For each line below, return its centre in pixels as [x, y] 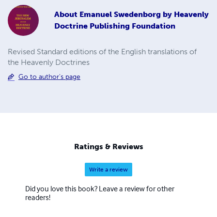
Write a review [108, 169]
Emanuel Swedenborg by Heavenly [144, 15]
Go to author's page [49, 77]
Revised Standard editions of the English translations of [102, 51]
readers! [38, 197]
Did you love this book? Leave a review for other [100, 188]
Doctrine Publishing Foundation [115, 26]
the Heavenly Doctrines [49, 62]
